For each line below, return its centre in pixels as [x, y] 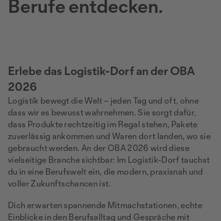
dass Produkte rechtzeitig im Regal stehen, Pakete [103, 124]
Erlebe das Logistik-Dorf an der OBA [101, 71]
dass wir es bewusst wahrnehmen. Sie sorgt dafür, [102, 112]
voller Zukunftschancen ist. [59, 183]
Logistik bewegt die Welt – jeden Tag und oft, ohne [104, 100]
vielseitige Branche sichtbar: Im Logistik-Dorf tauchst [109, 160]
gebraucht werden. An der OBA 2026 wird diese [99, 148]
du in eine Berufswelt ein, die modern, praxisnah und [106, 171]
